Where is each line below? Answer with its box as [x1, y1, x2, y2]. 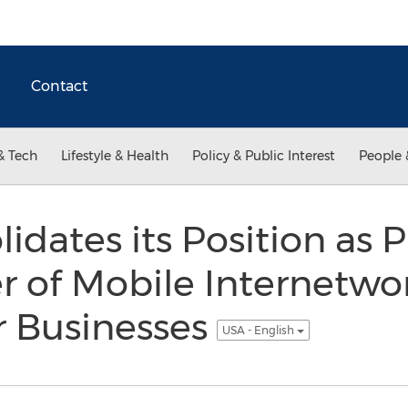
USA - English [221, 322, 297, 337]
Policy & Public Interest [192, 148, 335, 164]
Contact [31, 77, 87, 95]
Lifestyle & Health [61, 148, 168, 164]
